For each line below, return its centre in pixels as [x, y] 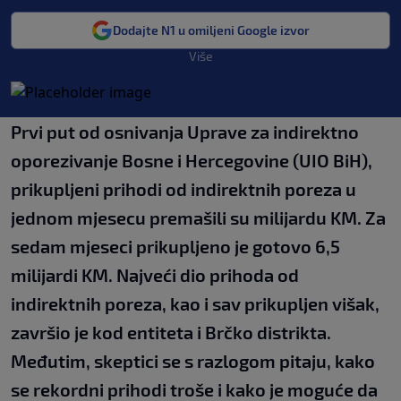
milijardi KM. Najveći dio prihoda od [155, 275]
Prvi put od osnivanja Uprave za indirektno [185, 132]
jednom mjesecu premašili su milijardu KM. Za [198, 218]
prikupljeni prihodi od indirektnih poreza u [183, 189]
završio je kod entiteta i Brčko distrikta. [171, 332]
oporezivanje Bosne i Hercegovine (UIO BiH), [192, 160]
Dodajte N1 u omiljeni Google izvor [211, 30]
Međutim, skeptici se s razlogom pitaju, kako [193, 361]
